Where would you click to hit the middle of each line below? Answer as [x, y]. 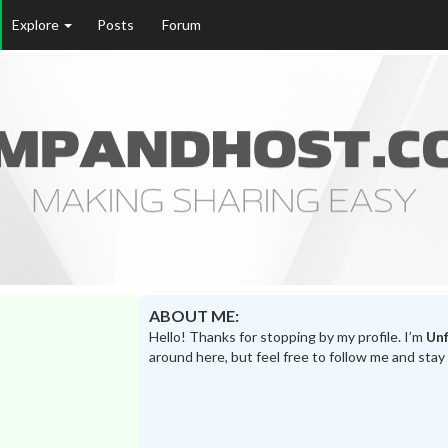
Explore [37, 24]
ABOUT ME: [193, 316]
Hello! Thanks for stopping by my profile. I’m [287, 337]
